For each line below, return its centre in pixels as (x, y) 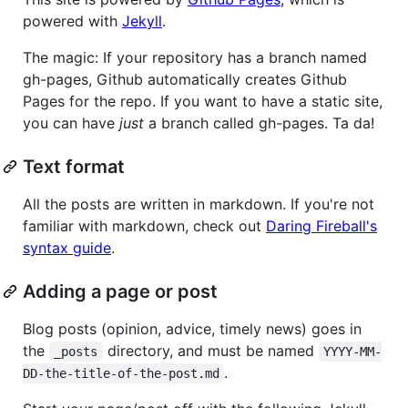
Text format (74, 166)
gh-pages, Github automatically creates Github (185, 79)
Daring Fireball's (321, 225)
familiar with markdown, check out (144, 225)
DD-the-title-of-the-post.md (121, 373)
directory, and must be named (210, 350)
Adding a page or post (120, 291)
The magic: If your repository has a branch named (195, 57)
